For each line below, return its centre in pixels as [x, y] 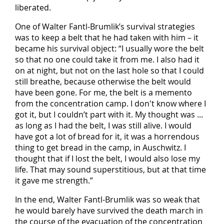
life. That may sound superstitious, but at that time [110, 170]
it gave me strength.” [54, 181]
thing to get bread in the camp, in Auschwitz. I [100, 148]
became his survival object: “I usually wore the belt [109, 49]
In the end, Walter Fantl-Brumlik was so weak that [107, 200]
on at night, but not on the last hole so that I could [109, 71]
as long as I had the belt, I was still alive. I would [103, 126]
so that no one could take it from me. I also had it [107, 60]
